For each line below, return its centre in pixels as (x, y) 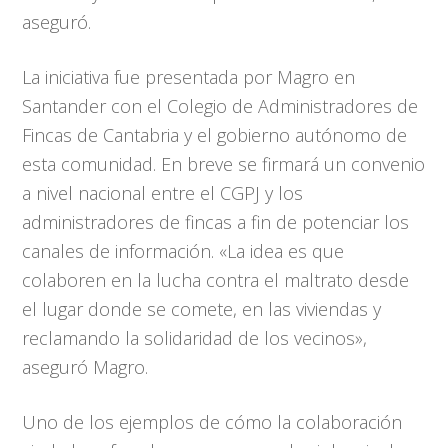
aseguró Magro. (85, 367)
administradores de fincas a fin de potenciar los (216, 222)
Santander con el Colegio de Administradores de (220, 106)
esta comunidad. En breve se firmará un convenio (224, 164)
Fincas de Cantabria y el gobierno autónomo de (215, 135)
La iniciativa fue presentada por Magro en (189, 77)
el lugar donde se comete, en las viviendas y (202, 309)
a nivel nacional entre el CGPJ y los (163, 193)
